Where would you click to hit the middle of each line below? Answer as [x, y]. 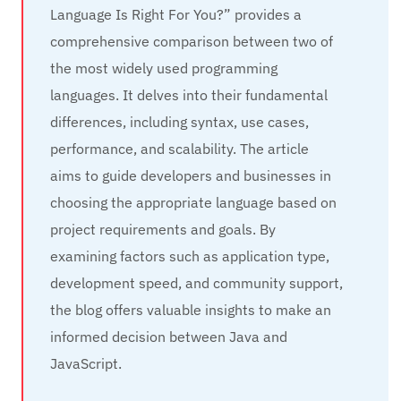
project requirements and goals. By [163, 230]
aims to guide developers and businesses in [191, 176]
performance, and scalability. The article [180, 149]
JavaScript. [86, 364]
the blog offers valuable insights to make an [191, 310]
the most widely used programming [164, 68]
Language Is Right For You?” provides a [176, 15]
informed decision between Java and [169, 337]
